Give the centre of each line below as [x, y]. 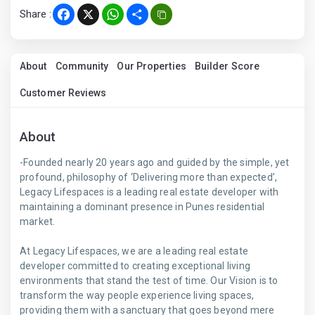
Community [82, 66]
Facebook [88, 19]
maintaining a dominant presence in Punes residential [142, 207]
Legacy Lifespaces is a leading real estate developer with [149, 192]
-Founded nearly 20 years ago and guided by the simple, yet [155, 162]
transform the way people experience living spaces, [137, 295]
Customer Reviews [63, 93]
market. [38, 221]
